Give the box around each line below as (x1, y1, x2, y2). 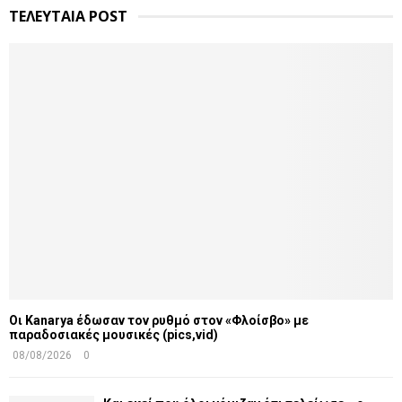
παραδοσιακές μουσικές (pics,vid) (9, 327, 218, 342)
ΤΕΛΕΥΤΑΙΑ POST (9, 6, 127, 27)
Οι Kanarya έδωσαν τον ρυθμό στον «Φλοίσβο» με (9, 312, 309, 328)
